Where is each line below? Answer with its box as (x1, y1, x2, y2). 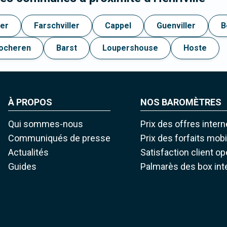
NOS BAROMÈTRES (140, 97, 222, 108)
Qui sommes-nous (8, 119, 83, 130)
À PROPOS (8, 97, 52, 108)
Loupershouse (102, 43, 158, 53)
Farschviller (34, 21, 80, 31)
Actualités (8, 147, 49, 158)
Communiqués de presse (8, 133, 110, 144)
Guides (8, 161, 36, 172)
